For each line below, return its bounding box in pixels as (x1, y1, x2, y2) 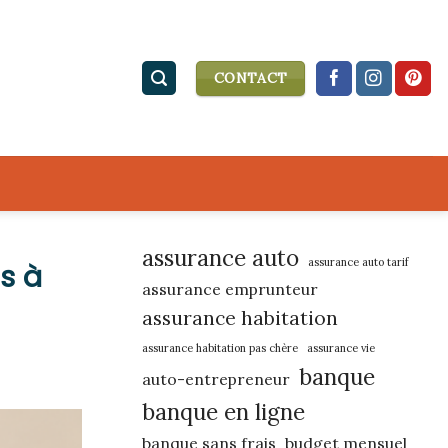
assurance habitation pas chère (142, 341, 298, 355)
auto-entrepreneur (142, 369, 290, 389)
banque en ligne (142, 398, 305, 426)
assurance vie (307, 341, 375, 355)
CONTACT (213, 68, 288, 87)
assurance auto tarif (308, 255, 409, 269)
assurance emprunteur (142, 279, 318, 299)
